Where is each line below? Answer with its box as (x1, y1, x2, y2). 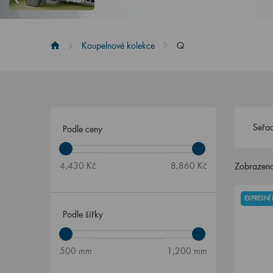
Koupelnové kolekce (81, 40, 155, 51)
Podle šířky (62, 208, 103, 220)
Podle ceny (62, 123, 102, 135)
